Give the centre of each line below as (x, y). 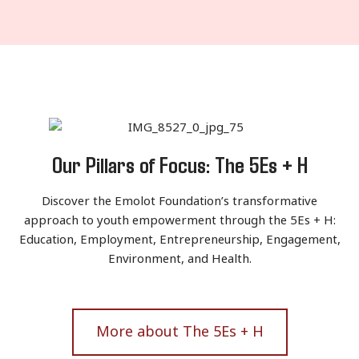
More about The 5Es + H (179, 331)
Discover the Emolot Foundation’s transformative (179, 201)
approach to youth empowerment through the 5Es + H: (179, 220)
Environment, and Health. (179, 258)
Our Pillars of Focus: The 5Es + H (179, 164)
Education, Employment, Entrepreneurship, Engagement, (179, 239)
